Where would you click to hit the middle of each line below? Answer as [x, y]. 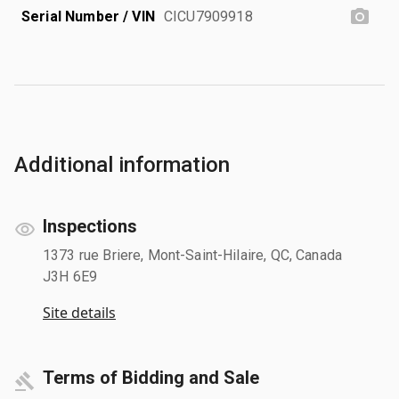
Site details [79, 312]
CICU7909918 [208, 16]
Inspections [90, 226]
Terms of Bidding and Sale [151, 377]
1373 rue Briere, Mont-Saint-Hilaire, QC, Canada [193, 255]
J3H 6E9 [70, 276]
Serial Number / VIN [88, 16]
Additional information [122, 164]
